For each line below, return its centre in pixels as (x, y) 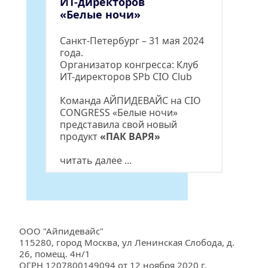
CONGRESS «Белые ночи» (119, 112)
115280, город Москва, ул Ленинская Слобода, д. (127, 242)
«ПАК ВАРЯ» (130, 136)
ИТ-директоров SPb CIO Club (126, 77)
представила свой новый (118, 124)
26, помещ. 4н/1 (55, 254)
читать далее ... (96, 160)
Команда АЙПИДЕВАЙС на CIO (130, 100)
